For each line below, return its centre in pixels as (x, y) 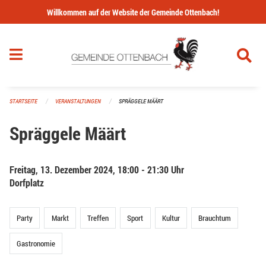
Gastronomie (36, 244)
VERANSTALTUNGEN (78, 102)
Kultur (171, 218)
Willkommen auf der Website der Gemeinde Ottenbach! (133, 12)
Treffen (98, 218)
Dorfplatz (27, 182)
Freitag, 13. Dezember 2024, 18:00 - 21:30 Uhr (97, 169)
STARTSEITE (23, 102)
